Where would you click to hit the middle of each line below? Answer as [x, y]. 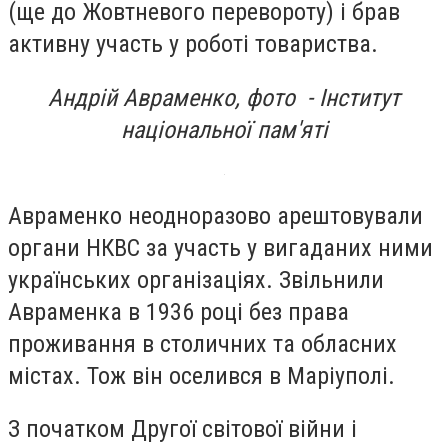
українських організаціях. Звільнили [196, 279]
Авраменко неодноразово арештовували [215, 215]
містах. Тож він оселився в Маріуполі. [201, 375]
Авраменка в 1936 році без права [178, 311]
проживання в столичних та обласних [202, 343]
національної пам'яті [224, 129]
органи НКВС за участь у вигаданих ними [220, 247]
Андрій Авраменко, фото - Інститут [224, 97]
